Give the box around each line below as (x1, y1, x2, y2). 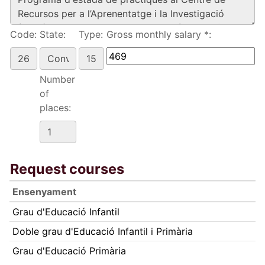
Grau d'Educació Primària (12, 245, 126, 257)
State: (40, 28, 66, 40)
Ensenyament (12, 186, 76, 198)
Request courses (10, 160, 124, 177)
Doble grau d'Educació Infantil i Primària (12, 225, 193, 237)
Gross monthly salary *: (106, 28, 211, 40)
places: (40, 102, 71, 114)
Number (40, 73, 75, 85)
